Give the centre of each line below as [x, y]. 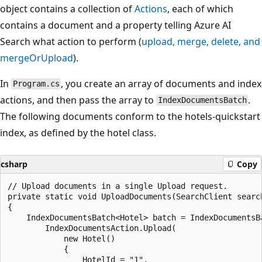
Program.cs [36, 84]
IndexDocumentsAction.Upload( [92, 228]
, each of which [200, 8]
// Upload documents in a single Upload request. [118, 186]
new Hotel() [61, 238]
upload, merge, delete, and [201, 41]
